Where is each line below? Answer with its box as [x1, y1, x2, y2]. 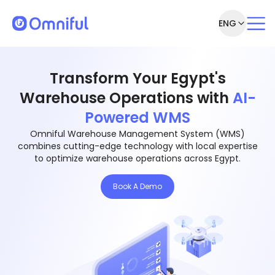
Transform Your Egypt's [49, 68, 226, 88]
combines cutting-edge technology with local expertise [17, 140, 258, 152]
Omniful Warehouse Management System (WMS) [30, 128, 245, 140]
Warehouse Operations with [19, 88, 229, 108]
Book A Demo [113, 181, 162, 192]
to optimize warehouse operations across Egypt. [34, 152, 241, 165]
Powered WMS [85, 107, 190, 128]
